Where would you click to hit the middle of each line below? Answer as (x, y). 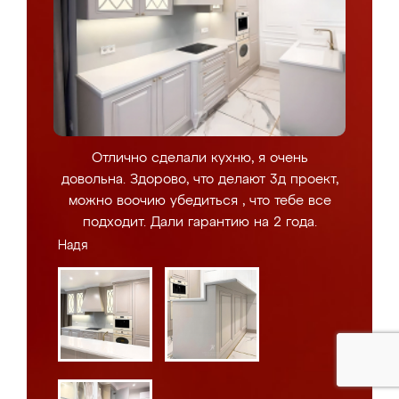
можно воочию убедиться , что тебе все (199, 201)
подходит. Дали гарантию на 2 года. (199, 222)
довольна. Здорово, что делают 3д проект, (199, 179)
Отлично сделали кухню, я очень (199, 158)
